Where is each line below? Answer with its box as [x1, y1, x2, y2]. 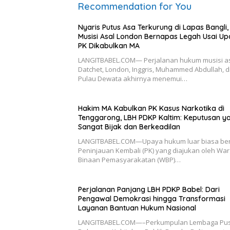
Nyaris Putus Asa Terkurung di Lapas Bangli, [78, 22, 228, 32]
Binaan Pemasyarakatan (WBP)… [78, 155, 181, 164]
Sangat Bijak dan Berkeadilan [78, 122, 180, 131]
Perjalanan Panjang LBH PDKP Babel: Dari [78, 184, 220, 194]
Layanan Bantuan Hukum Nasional [78, 203, 196, 213]
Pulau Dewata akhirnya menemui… [78, 73, 187, 83]
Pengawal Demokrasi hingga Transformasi [78, 194, 225, 203]
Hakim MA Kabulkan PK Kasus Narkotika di [78, 103, 224, 113]
